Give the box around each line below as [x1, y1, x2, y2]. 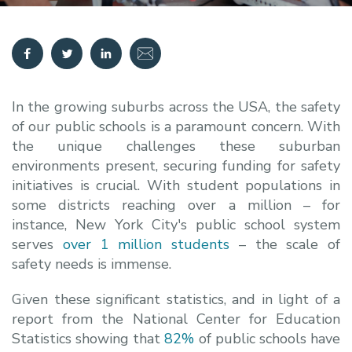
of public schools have [194, 328, 341, 348]
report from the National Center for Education [12, 309, 340, 328]
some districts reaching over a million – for [12, 195, 340, 214]
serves [12, 234, 63, 254]
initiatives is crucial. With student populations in [12, 175, 340, 195]
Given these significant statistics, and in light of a [12, 289, 340, 309]
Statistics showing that [12, 328, 165, 348]
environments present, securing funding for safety [12, 156, 340, 175]
